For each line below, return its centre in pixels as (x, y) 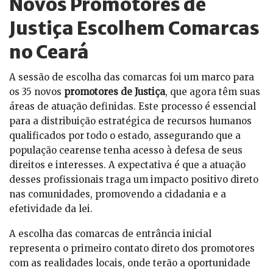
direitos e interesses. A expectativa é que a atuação (127, 165)
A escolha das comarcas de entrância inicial (110, 234)
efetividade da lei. (51, 209)
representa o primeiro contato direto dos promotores (132, 249)
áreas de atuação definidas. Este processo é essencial (133, 107)
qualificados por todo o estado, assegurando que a (125, 136)
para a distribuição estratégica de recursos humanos (130, 121)
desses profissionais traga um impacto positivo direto (134, 180)
